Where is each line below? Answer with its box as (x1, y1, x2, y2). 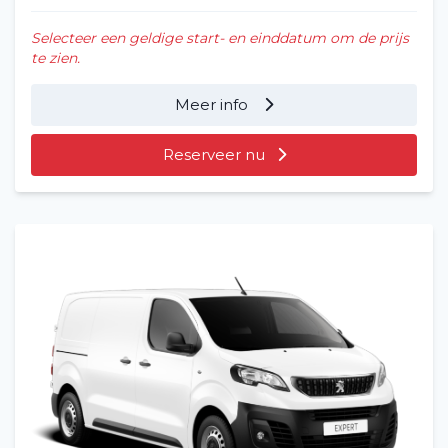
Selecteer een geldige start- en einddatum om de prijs (31, 28, 409, 47)
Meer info (175, 94, 252, 114)
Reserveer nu (162, 144, 265, 164)
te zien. (31, 48, 80, 67)
